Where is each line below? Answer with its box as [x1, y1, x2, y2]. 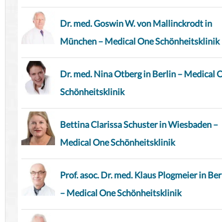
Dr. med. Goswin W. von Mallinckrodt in [60, 18, 212, 29]
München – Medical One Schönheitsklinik [60, 36, 220, 47]
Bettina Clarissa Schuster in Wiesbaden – [60, 119, 218, 130]
